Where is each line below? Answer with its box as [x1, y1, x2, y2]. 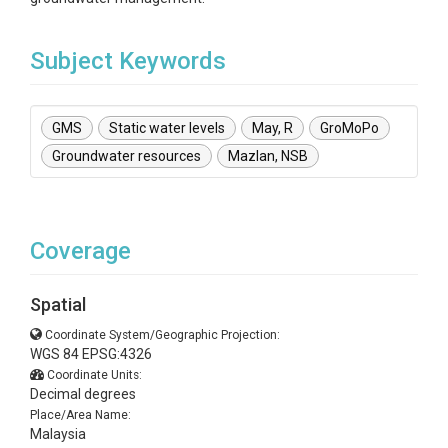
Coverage [30, 237, 131, 265]
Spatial [30, 294, 86, 315]
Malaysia [30, 426, 86, 442]
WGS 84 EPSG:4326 [30, 346, 152, 362]
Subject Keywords [30, 47, 226, 75]
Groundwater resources [52, 148, 201, 164]
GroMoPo [320, 120, 379, 136]
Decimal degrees [30, 386, 136, 402]
